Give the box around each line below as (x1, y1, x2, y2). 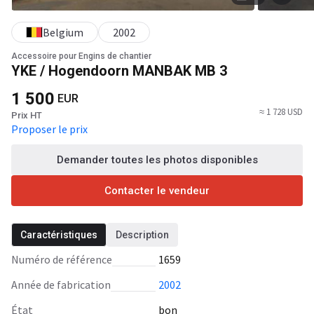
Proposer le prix (11, 122, 88, 136)
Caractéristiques (20, 229, 97, 240)
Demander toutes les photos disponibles (56, 153, 258, 166)
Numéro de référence (19, 252, 112, 266)
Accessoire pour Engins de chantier (11, 51, 151, 61)
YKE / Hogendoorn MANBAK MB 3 (11, 62, 227, 79)
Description (116, 229, 169, 240)
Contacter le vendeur (104, 184, 210, 197)
